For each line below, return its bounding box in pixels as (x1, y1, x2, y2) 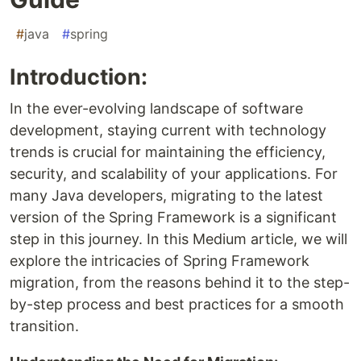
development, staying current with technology (10, 122, 326, 139)
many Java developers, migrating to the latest (10, 187, 323, 205)
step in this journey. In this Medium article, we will (10, 230, 347, 248)
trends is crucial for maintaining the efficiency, (10, 143, 326, 161)
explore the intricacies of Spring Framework (10, 252, 309, 270)
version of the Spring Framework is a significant (10, 209, 337, 226)
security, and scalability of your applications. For (10, 165, 338, 183)
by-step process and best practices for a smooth (10, 296, 344, 313)
